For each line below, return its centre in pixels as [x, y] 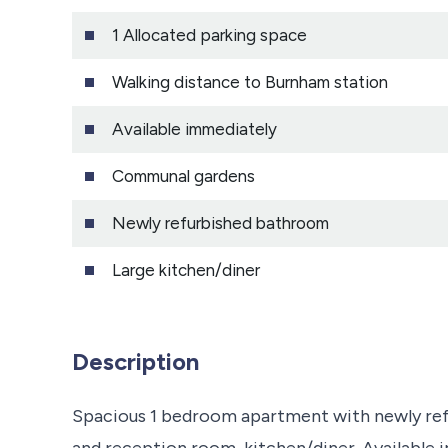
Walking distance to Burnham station [250, 81]
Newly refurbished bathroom [220, 222]
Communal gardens [183, 175]
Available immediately [194, 128]
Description [135, 361]
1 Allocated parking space [209, 34]
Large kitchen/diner [186, 269]
